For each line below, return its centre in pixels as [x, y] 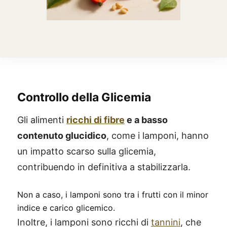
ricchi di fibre [96, 120]
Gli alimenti [42, 120]
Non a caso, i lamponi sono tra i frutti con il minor [113, 194]
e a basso [146, 120]
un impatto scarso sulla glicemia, [87, 151]
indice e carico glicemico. [66, 207]
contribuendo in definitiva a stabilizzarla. [104, 167]
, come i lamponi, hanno [158, 135]
